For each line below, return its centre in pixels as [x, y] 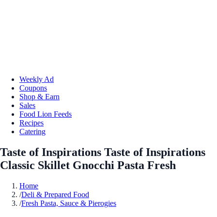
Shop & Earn [39, 96]
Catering [32, 131]
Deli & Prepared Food [55, 194]
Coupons [33, 88]
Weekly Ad [37, 79]
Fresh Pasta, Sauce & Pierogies [69, 203]
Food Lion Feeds [46, 114]
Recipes [31, 123]
